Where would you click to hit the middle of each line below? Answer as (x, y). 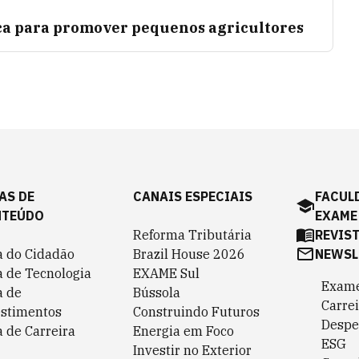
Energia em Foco (184, 331)
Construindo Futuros (196, 312)
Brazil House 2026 (189, 254)
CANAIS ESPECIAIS (193, 196)
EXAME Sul (166, 273)
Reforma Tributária (192, 235)
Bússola (157, 292)
